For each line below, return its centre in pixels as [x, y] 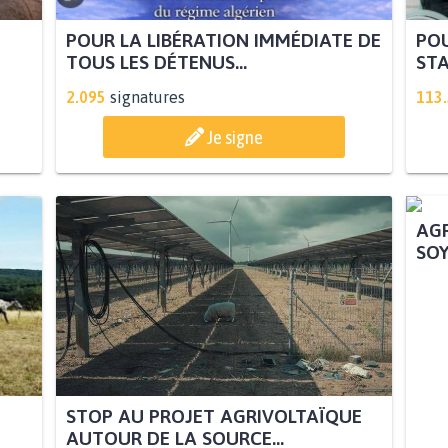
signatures [147, 96]
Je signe [235, 136]
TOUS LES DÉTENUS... [156, 61]
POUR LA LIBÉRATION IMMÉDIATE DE [223, 39]
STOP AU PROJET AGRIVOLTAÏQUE [213, 415]
